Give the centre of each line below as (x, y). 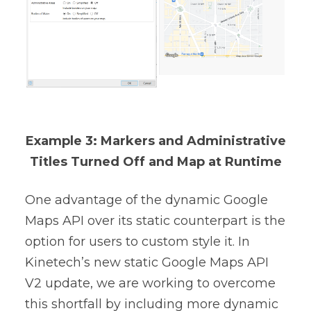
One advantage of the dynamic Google (146, 200)
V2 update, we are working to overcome (150, 283)
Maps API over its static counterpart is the (155, 220)
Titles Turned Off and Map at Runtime (155, 161)
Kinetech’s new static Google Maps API (147, 262)
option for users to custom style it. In (137, 241)
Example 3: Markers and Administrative (155, 141)
